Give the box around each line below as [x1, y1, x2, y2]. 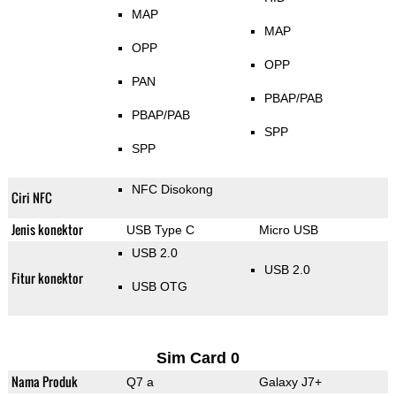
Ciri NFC [11, 188, 52, 208]
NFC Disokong [131, 182, 213, 197]
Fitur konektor [11, 269, 83, 288]
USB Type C [126, 223, 194, 238]
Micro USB [258, 223, 318, 238]
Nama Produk [11, 372, 78, 392]
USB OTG [131, 279, 187, 294]
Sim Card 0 [156, 349, 240, 368]
